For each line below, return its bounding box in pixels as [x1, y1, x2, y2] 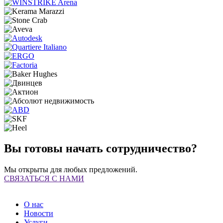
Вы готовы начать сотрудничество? [4, 142, 197, 155]
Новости [24, 209, 53, 218]
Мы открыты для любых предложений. [4, 165, 137, 174]
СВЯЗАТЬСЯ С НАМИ [4, 174, 84, 183]
